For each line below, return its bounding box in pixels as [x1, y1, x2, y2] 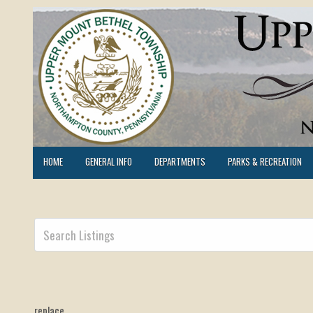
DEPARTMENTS [154, 154, 205, 168]
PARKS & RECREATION [228, 154, 302, 168]
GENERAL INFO [85, 154, 132, 168]
